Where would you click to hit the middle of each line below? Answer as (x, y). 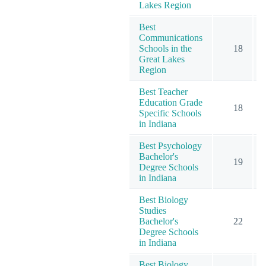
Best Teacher (163, 91)
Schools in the (165, 48)
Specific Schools (170, 113)
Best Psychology (170, 145)
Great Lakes (162, 59)
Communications (171, 37)
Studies (153, 210)
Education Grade (171, 102)
